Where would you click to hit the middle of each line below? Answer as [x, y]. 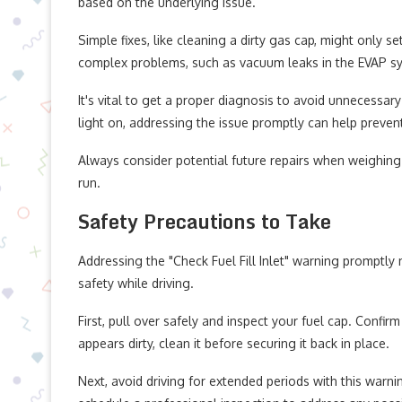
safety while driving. [136, 283]
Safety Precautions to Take [205, 221]
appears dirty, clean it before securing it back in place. [234, 343]
